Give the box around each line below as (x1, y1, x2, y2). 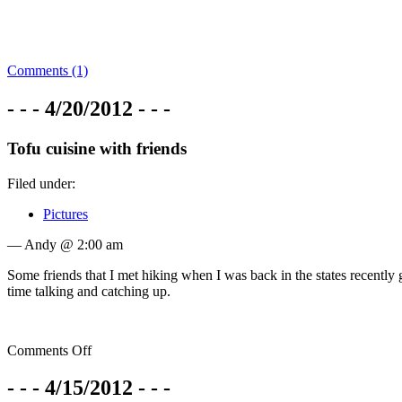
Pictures (43, 205, 88, 222)
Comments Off (7, 342, 92, 358)
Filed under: (7, 175, 75, 191)
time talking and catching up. (7, 283, 170, 299)
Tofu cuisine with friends (7, 138, 187, 158)
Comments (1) (7, 63, 88, 78)
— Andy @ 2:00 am (7, 236, 123, 252)
